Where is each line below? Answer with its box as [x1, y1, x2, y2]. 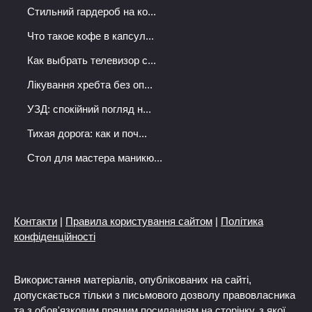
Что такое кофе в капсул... [27, 30, 154, 42]
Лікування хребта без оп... [27, 79, 153, 91]
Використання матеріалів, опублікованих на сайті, [14, 274, 251, 286]
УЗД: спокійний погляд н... [27, 103, 151, 116]
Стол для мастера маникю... [27, 152, 162, 164]
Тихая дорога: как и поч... [27, 127, 147, 140]
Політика [221, 215, 263, 228]
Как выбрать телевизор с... [27, 54, 156, 67]
